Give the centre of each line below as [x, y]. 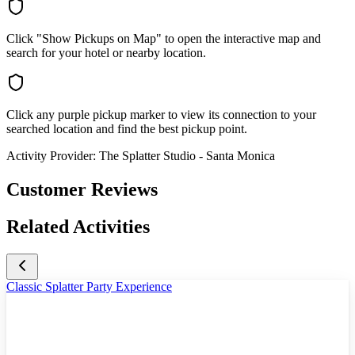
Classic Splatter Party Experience [89, 286]
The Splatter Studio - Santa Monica [187, 156]
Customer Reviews [82, 190]
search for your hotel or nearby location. [106, 53]
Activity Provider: [51, 156]
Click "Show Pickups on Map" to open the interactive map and [164, 39]
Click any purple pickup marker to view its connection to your [161, 115]
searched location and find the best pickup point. [127, 129]
